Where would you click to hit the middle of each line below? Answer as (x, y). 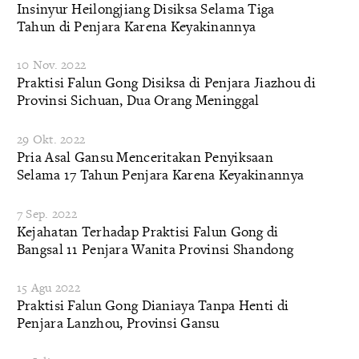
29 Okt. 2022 (51, 139)
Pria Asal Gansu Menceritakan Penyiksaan (145, 157)
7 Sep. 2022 (46, 213)
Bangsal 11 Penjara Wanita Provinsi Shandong (155, 248)
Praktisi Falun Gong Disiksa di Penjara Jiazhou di (166, 83)
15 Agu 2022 (48, 288)
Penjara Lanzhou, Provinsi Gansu (118, 323)
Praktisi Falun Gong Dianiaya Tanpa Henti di (153, 305)
